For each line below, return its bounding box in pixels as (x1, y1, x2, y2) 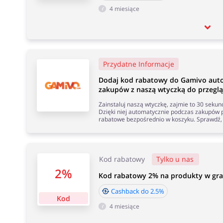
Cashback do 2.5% (111, 187, 164, 196)
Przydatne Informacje (103, 59, 174, 69)
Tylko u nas (156, 154, 194, 164)
